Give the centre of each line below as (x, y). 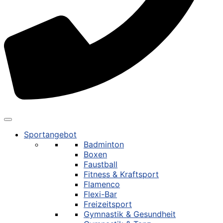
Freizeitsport (108, 204)
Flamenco (102, 184)
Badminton (104, 144)
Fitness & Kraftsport (121, 174)
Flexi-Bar (100, 194)
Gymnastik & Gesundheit (130, 214)
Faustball (101, 164)
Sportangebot (50, 134)
